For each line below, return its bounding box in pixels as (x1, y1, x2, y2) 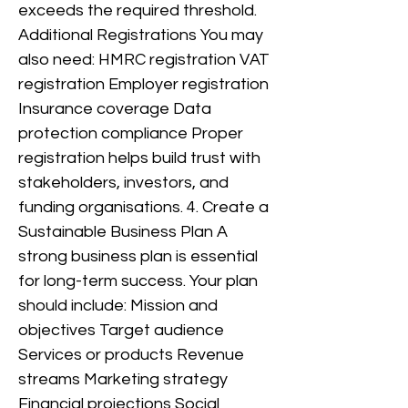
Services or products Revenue (18, 346, 244, 363)
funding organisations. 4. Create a (18, 199, 269, 216)
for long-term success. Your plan (18, 272, 258, 290)
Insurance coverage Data (18, 100, 211, 117)
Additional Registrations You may (18, 26, 263, 44)
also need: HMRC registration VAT (18, 51, 270, 68)
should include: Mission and (18, 297, 218, 314)
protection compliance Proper (18, 125, 243, 142)
